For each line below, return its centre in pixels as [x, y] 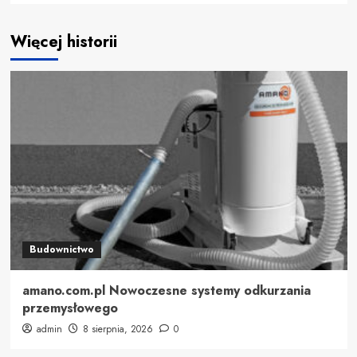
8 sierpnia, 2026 [118, 329]
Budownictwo [61, 249]
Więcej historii [63, 41]
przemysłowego [70, 308]
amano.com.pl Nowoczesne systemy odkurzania [166, 290]
